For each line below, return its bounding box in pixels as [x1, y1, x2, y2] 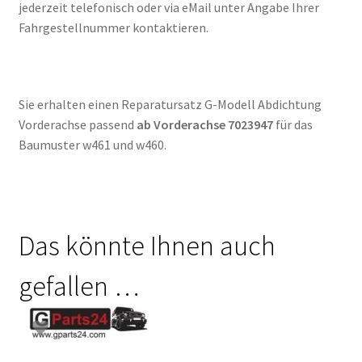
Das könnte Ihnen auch [18, 228, 276, 263]
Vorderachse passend [18, 116, 137, 133]
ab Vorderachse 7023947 [136, 116, 273, 133]
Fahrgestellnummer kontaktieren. [18, 19, 208, 36]
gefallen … [18, 268, 139, 303]
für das [272, 116, 313, 133]
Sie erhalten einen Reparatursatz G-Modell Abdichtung [18, 96, 322, 113]
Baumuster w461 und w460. [18, 137, 166, 154]
